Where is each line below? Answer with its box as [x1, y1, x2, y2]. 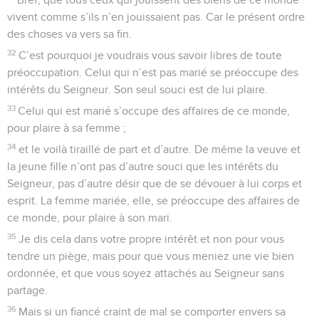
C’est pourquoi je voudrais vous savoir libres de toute [19, 49, 283, 61]
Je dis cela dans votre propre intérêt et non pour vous [19, 233, 285, 245]
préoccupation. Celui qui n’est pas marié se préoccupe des [7, 66, 298, 78]
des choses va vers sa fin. [7, 28, 132, 40]
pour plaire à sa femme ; [7, 122, 126, 134]
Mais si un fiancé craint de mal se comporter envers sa [19, 305, 286, 318]
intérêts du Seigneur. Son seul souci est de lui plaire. [7, 83, 268, 95]
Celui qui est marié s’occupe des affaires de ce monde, [18, 105, 291, 117]
